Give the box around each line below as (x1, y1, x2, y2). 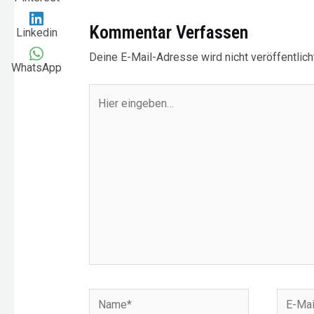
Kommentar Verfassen (88, 22, 248, 43)
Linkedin (15, 25, 57, 39)
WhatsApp (11, 60, 62, 74)
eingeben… (88, 107, 141, 121)
